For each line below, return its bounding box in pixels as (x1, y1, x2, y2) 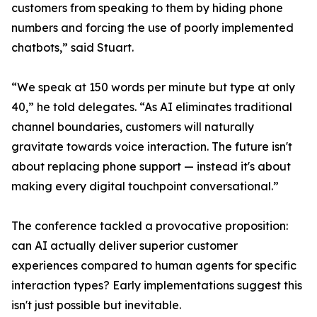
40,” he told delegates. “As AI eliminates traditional (11, 100, 292, 115)
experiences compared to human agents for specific (11, 258, 296, 273)
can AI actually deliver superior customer (11, 238, 238, 253)
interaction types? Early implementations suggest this (11, 278, 302, 293)
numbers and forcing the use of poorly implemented (11, 21, 294, 35)
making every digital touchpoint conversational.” (11, 179, 279, 194)
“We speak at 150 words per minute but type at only (11, 80, 295, 95)
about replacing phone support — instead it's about (11, 159, 291, 174)
